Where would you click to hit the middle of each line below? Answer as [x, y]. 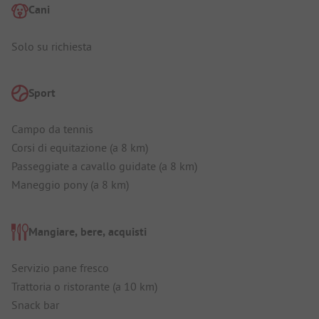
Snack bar [35, 304]
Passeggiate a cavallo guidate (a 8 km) [104, 166]
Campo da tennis [52, 129]
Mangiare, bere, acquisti [88, 231]
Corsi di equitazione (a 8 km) [80, 148]
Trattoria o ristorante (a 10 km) [84, 286]
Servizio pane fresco [60, 267]
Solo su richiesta [52, 46]
